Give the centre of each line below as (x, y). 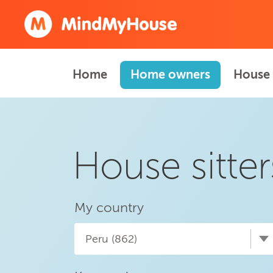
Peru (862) (111, 239)
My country (109, 207)
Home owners (170, 74)
